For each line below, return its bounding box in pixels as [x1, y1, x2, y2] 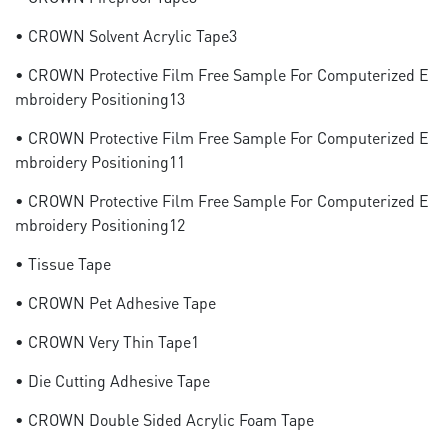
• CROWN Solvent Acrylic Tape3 [15, 25, 237, 46]
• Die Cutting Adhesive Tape [15, 370, 210, 391]
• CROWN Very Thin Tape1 [15, 331, 199, 352]
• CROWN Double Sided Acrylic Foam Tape [15, 409, 314, 430]
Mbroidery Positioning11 [15, 151, 185, 172]
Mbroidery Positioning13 [15, 88, 185, 109]
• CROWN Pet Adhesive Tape [15, 292, 216, 313]
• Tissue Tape [15, 253, 111, 274]
